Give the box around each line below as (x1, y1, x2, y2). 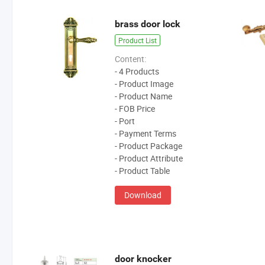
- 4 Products (115, 66, 160, 77)
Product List (118, 35, 157, 46)
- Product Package (115, 140, 183, 152)
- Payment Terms (115, 128, 177, 140)
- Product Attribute (115, 153, 183, 164)
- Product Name (115, 91, 173, 102)
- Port (115, 115, 135, 127)
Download (124, 189, 162, 201)
